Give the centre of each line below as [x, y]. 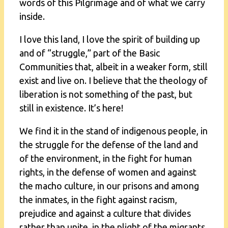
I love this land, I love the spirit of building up [110, 39]
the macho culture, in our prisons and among [109, 186]
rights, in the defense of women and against [108, 172]
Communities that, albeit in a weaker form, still [113, 66]
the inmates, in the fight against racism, [98, 199]
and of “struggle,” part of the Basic [90, 53]
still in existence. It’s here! [71, 108]
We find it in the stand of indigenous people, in [113, 131]
